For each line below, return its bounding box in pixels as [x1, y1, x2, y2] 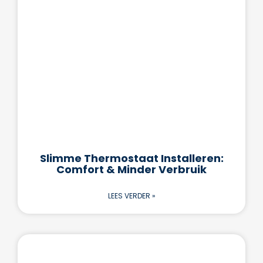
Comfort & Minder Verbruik [56, 161, 207, 177]
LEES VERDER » [107, 190, 156, 201]
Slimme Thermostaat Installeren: [39, 150, 224, 166]
